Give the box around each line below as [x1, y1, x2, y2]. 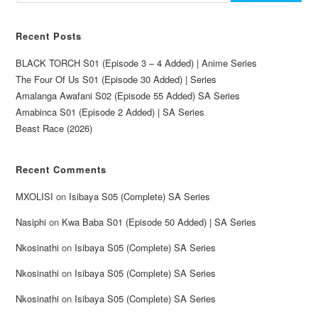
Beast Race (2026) [16, 121, 93, 135]
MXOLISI [16, 189, 54, 203]
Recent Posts [16, 28, 82, 43]
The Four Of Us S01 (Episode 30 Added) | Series [16, 72, 217, 86]
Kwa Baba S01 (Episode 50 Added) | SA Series [62, 214, 257, 229]
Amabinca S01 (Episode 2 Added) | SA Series [16, 104, 205, 119]
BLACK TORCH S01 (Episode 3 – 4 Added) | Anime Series [16, 55, 258, 70]
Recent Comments [16, 162, 107, 176]
